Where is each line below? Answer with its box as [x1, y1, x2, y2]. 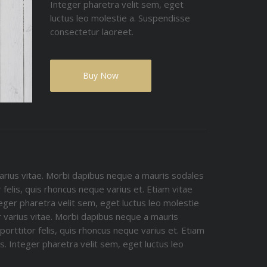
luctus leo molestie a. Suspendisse [49, 12, 190, 24]
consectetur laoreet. [49, 26, 133, 38]
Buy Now [82, 70, 119, 81]
